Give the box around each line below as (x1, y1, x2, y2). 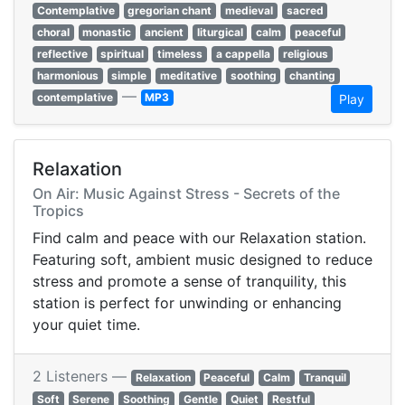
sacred (286, 4, 324, 18)
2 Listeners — (33, 367, 131, 386)
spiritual (100, 47, 145, 61)
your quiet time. (33, 316, 140, 334)
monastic (82, 25, 132, 40)
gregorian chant (127, 4, 212, 18)
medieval (224, 4, 273, 18)
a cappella (215, 47, 270, 61)
